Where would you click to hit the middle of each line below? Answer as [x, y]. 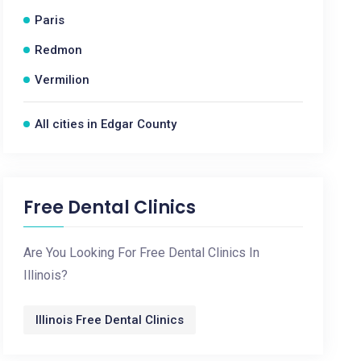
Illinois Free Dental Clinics [110, 320]
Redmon [59, 50]
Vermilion [62, 80]
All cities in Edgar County [106, 124]
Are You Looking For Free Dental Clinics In [142, 253]
